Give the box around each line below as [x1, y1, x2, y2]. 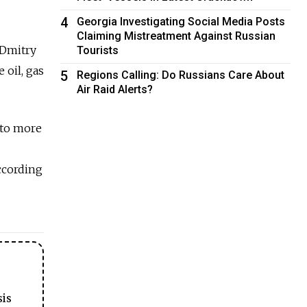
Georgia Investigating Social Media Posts [77, 14, 286, 28]
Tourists [77, 43, 119, 57]
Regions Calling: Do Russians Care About [77, 68, 285, 82]
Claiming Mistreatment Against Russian [77, 29, 276, 42]
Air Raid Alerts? [77, 82, 153, 96]
